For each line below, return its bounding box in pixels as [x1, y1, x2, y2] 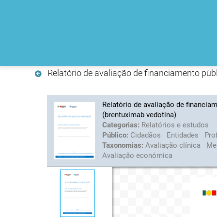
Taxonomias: [102, 140, 145, 150]
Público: [102, 130, 130, 139]
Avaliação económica [102, 151, 172, 160]
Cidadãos [130, 130, 163, 139]
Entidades [166, 130, 201, 139]
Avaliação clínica [145, 140, 202, 150]
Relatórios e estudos [141, 120, 209, 129]
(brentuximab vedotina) [102, 110, 176, 119]
